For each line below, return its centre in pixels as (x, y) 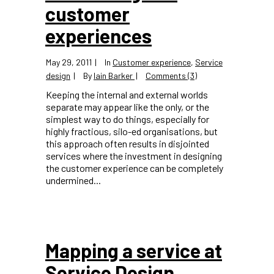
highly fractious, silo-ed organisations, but (132, 131)
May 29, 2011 (69, 62)
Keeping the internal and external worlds (127, 94)
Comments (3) (171, 76)
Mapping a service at (134, 250)
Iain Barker (113, 76)
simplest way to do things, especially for (128, 119)
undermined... (73, 180)
